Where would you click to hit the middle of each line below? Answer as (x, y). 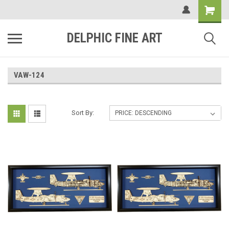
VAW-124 (29, 75)
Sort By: (83, 113)
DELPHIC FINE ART (114, 38)
